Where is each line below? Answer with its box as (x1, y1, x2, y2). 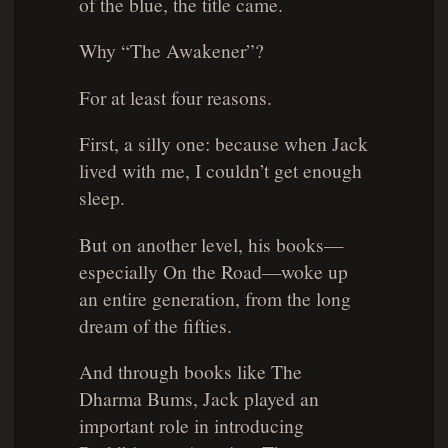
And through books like (78, 358, 271, 385)
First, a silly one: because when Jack (78, 130, 368, 157)
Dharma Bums (78, 385, 193, 412)
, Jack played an (192, 385, 319, 412)
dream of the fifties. (78, 311, 232, 338)
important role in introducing (78, 412, 304, 439)
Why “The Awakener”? (78, 37, 264, 64)
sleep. (78, 184, 125, 211)
